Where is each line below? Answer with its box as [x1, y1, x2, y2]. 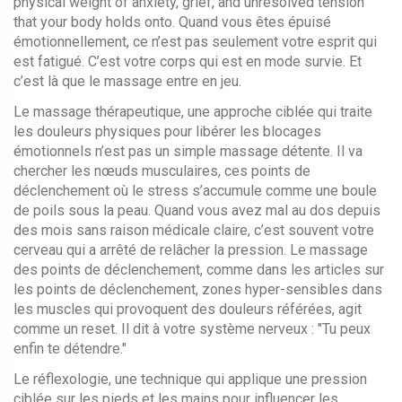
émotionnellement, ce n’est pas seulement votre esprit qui [13, 33, 377, 50]
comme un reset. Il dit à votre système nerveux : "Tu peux [13, 320, 371, 337]
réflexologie [33, 371, 109, 388]
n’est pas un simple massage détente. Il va [92, 143, 363, 160]
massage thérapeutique [33, 103, 181, 120]
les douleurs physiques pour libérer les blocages [13, 123, 321, 140]
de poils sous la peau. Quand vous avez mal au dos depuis [13, 202, 380, 219]
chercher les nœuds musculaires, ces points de [13, 162, 310, 179]
